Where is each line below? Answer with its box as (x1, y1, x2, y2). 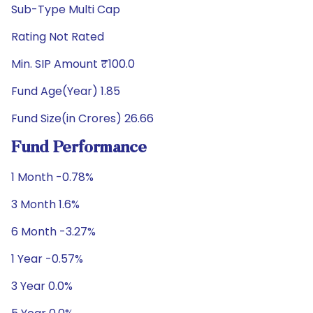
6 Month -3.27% (11, 224, 96, 240)
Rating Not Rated (11, 29, 104, 45)
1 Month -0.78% (11, 169, 94, 185)
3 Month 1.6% (11, 196, 80, 212)
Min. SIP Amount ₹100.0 (11, 56, 135, 72)
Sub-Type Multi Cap (11, 1, 120, 17)
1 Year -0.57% (11, 251, 83, 267)
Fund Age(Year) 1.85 (11, 83, 120, 99)
